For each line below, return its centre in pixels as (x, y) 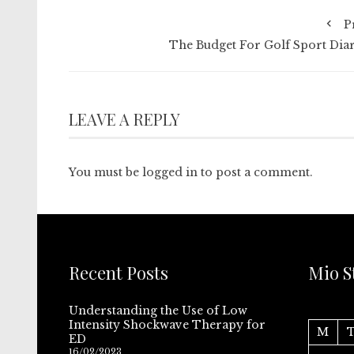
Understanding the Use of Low (158, 311)
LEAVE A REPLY (124, 119)
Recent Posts (119, 273)
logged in (170, 172)
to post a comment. (255, 172)
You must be (105, 172)
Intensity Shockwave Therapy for (167, 325)
